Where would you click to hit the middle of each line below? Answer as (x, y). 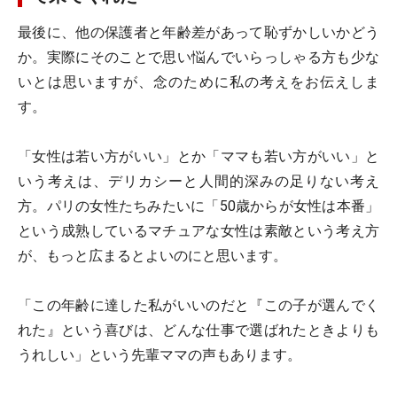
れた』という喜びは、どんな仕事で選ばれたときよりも (198, 330)
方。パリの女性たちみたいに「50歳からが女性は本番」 (198, 206)
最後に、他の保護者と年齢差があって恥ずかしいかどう (198, 32)
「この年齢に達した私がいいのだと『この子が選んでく (198, 305)
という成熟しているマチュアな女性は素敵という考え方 (198, 231)
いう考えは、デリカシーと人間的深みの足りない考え (198, 181)
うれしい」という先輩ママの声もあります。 (160, 355)
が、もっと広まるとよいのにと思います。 (152, 256)
